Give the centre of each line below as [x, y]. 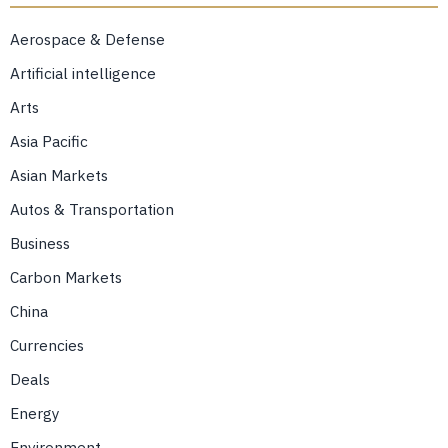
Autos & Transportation [92, 209]
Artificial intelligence [83, 73]
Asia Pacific [49, 141]
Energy [35, 413]
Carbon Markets [66, 277]
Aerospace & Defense [87, 39]
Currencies [47, 345]
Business [40, 243]
